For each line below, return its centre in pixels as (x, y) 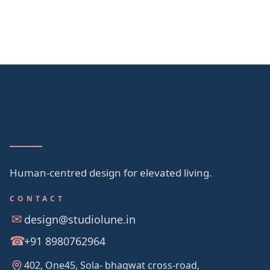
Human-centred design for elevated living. (111, 172)
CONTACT (38, 198)
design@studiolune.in (80, 219)
